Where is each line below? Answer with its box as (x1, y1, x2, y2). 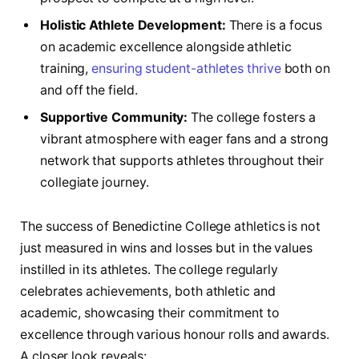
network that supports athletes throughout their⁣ (40, 152, 325, 168)
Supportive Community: (40, 109, 188, 125)
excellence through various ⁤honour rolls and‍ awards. (20, 327, 329, 343)
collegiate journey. (40, 174, 149, 190)
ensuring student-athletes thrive (91, 60, 281, 76)
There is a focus (225, 17, 323, 33)
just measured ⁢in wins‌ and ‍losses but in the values (20, 240, 313, 256)
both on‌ (280, 60, 331, 76)
